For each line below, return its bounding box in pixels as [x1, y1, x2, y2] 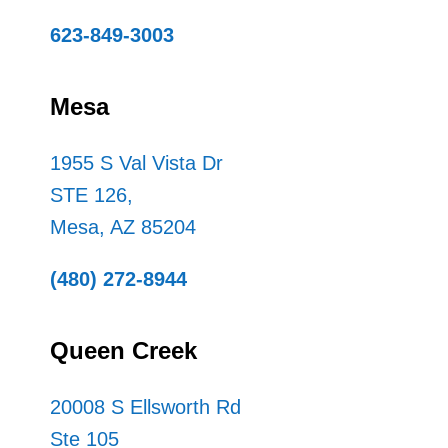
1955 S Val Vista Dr [49, 151, 223, 174]
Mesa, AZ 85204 [49, 215, 196, 238]
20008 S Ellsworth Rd [49, 395, 241, 418]
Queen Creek [49, 336, 197, 364]
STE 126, [49, 183, 133, 206]
